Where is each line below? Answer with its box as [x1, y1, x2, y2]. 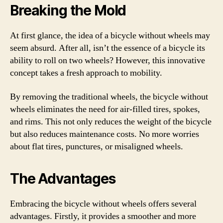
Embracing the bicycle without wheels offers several [10, 198, 197, 210]
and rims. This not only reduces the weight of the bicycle [10, 115, 212, 127]
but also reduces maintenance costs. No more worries [10, 128, 199, 140]
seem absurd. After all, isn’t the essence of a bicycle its [10, 42, 205, 54]
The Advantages [10, 170, 115, 187]
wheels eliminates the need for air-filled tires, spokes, [10, 103, 200, 115]
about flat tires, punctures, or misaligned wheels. [10, 140, 183, 152]
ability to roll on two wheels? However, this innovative [10, 55, 205, 66]
